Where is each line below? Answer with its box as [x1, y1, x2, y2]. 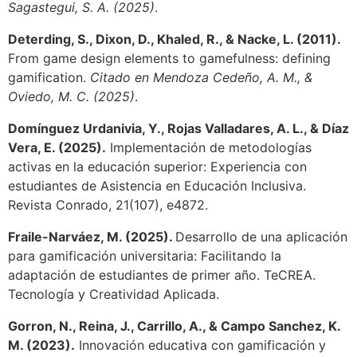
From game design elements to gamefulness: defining [8, 50, 331, 67]
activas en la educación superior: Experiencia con [8, 159, 307, 175]
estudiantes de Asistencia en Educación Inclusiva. [8, 178, 306, 194]
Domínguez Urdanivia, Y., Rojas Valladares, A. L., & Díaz [8, 120, 349, 137]
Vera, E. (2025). [8, 139, 106, 156]
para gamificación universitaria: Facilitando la [8, 248, 281, 265]
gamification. [8, 69, 90, 86]
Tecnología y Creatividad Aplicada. [8, 286, 219, 303]
